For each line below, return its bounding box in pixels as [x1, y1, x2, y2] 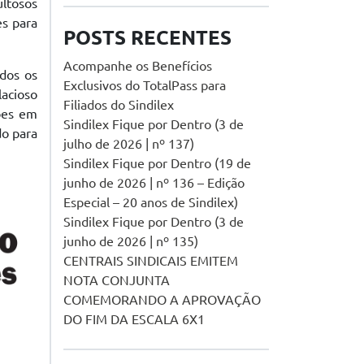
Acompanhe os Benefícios [63, 58, 212, 73]
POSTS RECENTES [63, 27, 232, 49]
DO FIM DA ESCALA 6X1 [63, 312, 205, 327]
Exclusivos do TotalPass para [63, 78, 226, 93]
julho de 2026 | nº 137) [63, 136, 194, 151]
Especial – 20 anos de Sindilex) [63, 195, 238, 210]
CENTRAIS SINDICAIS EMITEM [63, 253, 238, 268]
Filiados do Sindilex [63, 97, 174, 112]
